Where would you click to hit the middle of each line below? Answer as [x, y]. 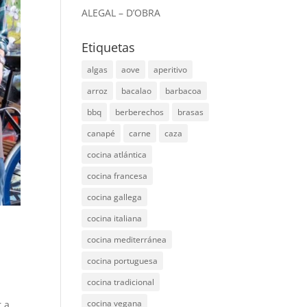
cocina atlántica [117, 155]
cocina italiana [115, 218]
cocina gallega [115, 197]
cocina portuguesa [123, 261]
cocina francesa [118, 176]
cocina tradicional [121, 282]
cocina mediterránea [127, 240]
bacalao [137, 91]
